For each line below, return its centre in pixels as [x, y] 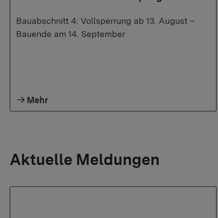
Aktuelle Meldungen [85, 160]
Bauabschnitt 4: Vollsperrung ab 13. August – [105, 21]
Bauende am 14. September [71, 34]
